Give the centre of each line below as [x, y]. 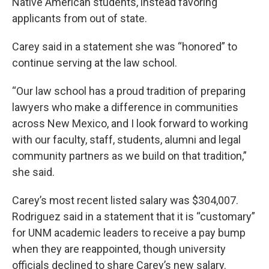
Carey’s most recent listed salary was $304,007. [125, 201]
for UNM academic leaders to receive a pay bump [129, 233]
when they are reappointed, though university [119, 249]
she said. [33, 172]
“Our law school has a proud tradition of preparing [129, 91]
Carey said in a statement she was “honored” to [125, 47]
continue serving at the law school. [95, 63]
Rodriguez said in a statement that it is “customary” [134, 217]
